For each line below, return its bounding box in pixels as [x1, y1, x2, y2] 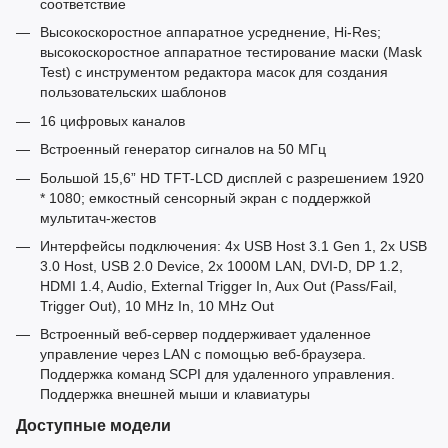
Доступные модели [16, 416, 171, 435]
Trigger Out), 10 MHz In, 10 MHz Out [40, 297, 274, 314]
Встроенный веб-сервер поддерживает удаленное [40, 326, 371, 343]
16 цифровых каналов [40, 112, 185, 129]
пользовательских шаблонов [40, 84, 226, 101]
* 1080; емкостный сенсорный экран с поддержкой [40, 189, 371, 206]
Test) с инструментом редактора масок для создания [40, 64, 388, 81]
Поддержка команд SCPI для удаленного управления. [40, 366, 395, 383]
